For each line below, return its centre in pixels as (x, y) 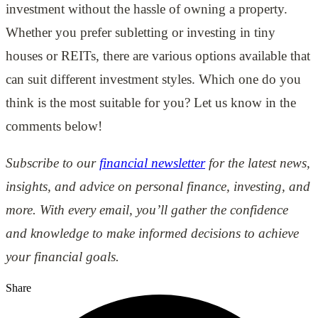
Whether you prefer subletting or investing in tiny (141, 32)
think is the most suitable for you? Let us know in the (151, 102)
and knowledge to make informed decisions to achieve (152, 233)
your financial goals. (62, 256)
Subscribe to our (51, 163)
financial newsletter (152, 163)
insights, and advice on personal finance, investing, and (158, 186)
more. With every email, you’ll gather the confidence (147, 209)
